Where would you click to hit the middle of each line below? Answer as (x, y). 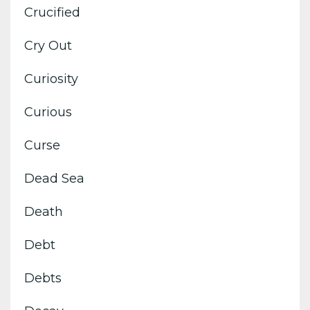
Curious (48, 112)
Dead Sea (54, 178)
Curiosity (51, 79)
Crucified (52, 12)
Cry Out (48, 45)
